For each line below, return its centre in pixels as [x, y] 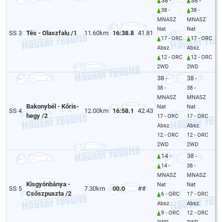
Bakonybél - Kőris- [53, 107]
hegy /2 [37, 116]
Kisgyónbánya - [49, 184]
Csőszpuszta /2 [49, 194]
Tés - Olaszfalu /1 [52, 33]
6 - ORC [170, 194]
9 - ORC [170, 213]
